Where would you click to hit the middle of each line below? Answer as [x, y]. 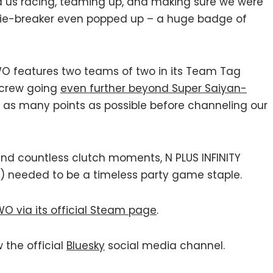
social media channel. [165, 246]
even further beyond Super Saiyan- [154, 88]
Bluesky [86, 246]
